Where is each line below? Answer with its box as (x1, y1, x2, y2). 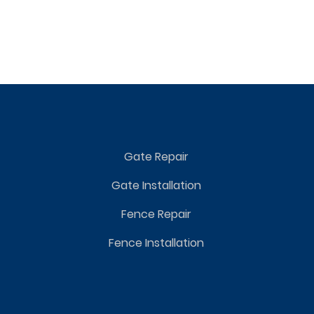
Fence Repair (121, 206, 192, 222)
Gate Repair (124, 149, 189, 165)
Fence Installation (109, 235, 205, 251)
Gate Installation (111, 177, 202, 193)
